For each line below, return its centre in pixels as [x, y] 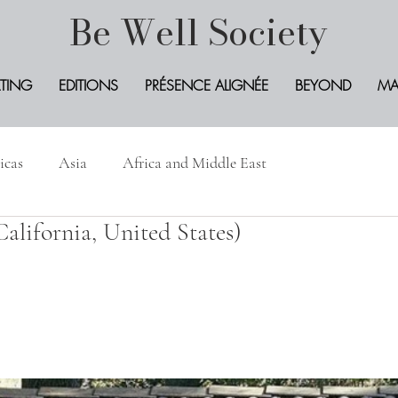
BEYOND [322, 85]
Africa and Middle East [195, 163]
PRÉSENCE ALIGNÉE [206, 85]
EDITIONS [88, 85]
